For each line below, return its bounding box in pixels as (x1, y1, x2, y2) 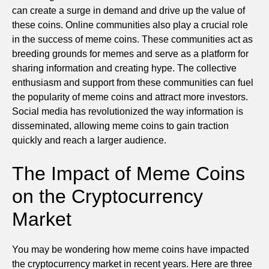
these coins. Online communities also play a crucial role (12, 19, 248, 30)
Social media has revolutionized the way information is (12, 106, 243, 116)
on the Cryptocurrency (12, 185, 203, 207)
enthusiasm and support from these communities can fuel (12, 77, 253, 88)
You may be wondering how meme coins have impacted (12, 244, 249, 255)
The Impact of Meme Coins (12, 162, 245, 184)
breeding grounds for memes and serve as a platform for (12, 48, 249, 59)
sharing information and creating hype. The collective (12, 62, 237, 73)
